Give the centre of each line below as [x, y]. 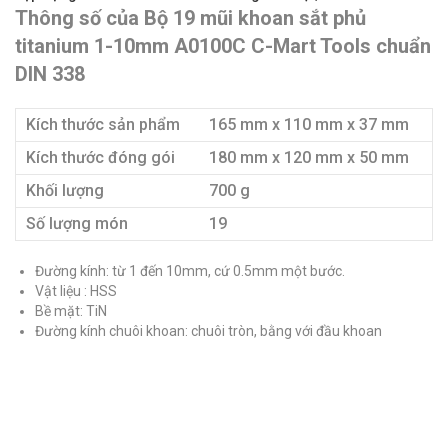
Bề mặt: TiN [71, 310]
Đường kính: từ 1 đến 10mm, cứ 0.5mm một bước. [190, 270]
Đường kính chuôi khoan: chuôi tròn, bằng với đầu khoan [208, 330]
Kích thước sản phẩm [103, 124]
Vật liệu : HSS [76, 290]
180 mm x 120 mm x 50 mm [309, 157]
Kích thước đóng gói [100, 157]
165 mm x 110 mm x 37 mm [309, 124]
